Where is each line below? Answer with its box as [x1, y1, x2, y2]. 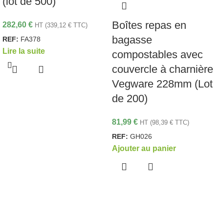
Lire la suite [2, 47, 45, 56]
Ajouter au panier [112, 144, 176, 153]
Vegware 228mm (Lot [112, 78, 213, 90]
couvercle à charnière [112, 63, 213, 76]
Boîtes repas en [112, 19, 186, 32]
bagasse [112, 34, 152, 46]
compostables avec [112, 48, 203, 61]
